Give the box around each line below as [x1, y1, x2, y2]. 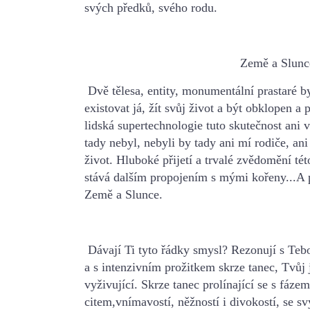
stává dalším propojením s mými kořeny [84, 170, 286, 184]
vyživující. [84, 277, 138, 291]
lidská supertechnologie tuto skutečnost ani [84, 118, 304, 132]
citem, [84, 294, 116, 309]
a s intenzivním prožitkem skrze [84, 259, 248, 274]
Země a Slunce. [84, 187, 163, 201]
